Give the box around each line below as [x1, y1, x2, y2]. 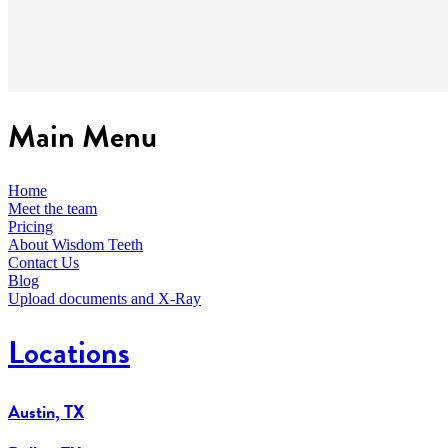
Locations [8, 329, 130, 377]
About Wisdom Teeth [8, 235, 143, 253]
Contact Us [8, 253, 79, 271]
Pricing [8, 217, 53, 235]
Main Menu [8, 113, 157, 161]
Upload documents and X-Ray [8, 289, 201, 307]
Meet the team [8, 199, 97, 217]
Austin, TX [8, 397, 84, 425]
